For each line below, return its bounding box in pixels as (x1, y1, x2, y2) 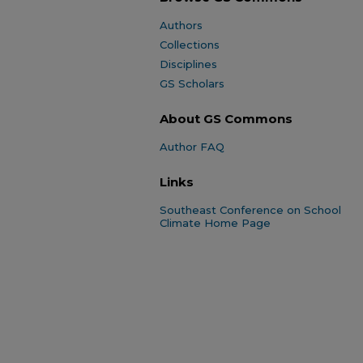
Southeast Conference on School (160, 203, 341, 216)
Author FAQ (160, 140, 224, 153)
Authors (160, 19, 203, 32)
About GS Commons (160, 110, 293, 126)
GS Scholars (160, 77, 224, 90)
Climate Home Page (160, 216, 271, 229)
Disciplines (160, 58, 217, 70)
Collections (160, 38, 220, 51)
